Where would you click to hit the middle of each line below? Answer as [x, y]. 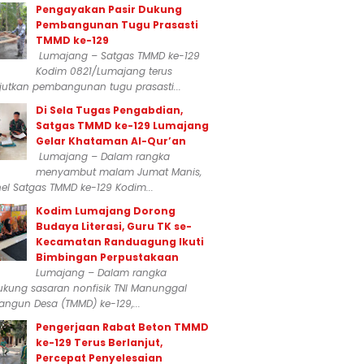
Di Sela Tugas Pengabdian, [109, 110]
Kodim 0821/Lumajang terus [104, 71]
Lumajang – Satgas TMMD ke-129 [118, 56]
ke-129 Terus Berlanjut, [99, 342]
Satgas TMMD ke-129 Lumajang [122, 126]
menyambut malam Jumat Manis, [119, 172]
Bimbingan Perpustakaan [107, 257]
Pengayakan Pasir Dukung [109, 9]
